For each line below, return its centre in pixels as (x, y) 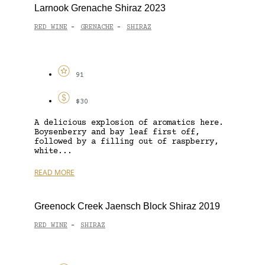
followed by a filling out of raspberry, (127, 142)
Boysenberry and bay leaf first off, (117, 132)
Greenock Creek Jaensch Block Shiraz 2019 (127, 206)
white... (53, 151)
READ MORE (54, 172)
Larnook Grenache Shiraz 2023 (100, 8)
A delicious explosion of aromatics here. (129, 123)
